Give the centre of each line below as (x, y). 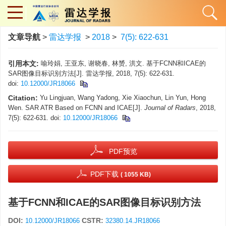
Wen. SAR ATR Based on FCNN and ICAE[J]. (76, 108)
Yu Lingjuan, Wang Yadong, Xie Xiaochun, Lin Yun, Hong (123, 98)
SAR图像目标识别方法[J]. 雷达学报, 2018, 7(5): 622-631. (91, 73)
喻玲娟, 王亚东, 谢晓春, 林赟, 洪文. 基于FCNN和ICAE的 (123, 63)
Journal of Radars (170, 108)
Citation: (23, 98)
